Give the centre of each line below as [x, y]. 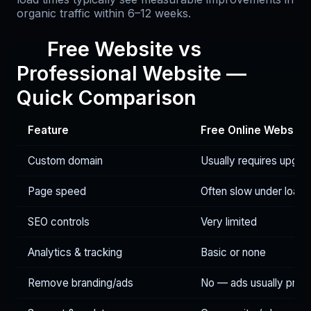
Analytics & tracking [75, 252]
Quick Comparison [107, 97]
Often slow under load [253, 191]
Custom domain [65, 160]
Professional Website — [132, 73]
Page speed [57, 191]
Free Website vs [124, 49]
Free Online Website [254, 130]
